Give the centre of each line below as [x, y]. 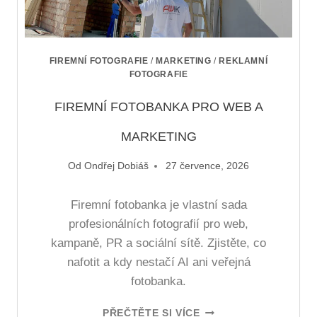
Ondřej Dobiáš [116, 166]
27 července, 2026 [207, 166]
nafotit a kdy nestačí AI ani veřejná [158, 263]
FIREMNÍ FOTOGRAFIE [99, 61]
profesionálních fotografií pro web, [158, 224]
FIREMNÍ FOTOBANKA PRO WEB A [158, 106]
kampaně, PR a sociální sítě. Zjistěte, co [158, 243]
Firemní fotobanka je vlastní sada [158, 205]
